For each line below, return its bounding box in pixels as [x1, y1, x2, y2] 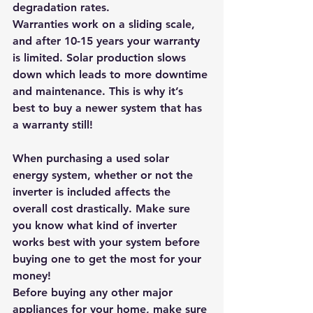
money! [13, 269, 54, 282]
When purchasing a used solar [13, 152, 173, 165]
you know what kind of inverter [13, 219, 180, 232]
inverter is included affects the [13, 185, 174, 198]
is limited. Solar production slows [13, 51, 189, 64]
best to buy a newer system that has [13, 101, 205, 115]
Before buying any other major [13, 286, 176, 299]
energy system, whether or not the [13, 168, 196, 182]
